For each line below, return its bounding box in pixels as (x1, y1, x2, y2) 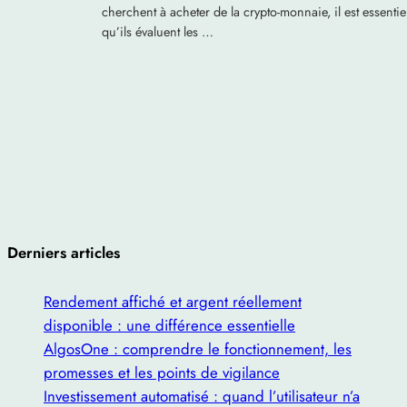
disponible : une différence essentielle (44, 313, 295, 336)
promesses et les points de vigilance (44, 361, 280, 383)
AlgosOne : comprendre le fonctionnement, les (44, 337, 352, 360)
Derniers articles (7, 242, 120, 264)
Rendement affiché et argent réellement (44, 290, 302, 313)
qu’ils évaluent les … (102, 23, 213, 42)
